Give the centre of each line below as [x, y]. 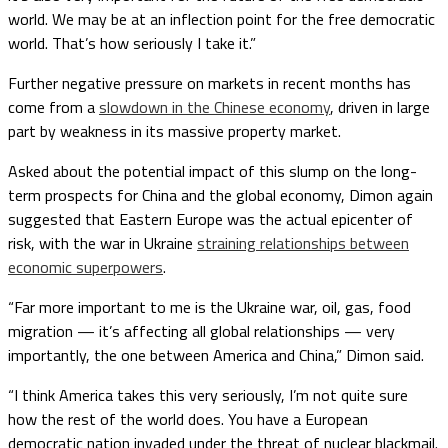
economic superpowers [85, 267]
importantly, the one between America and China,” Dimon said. [216, 355]
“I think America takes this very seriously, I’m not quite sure [208, 395]
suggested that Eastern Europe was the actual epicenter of [210, 219]
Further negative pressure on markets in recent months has [209, 83]
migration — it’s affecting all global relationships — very [201, 331]
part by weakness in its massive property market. [174, 131]
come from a [53, 107]
